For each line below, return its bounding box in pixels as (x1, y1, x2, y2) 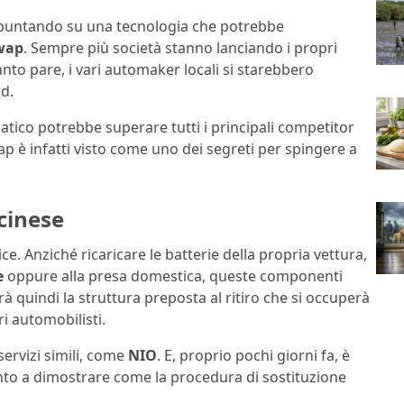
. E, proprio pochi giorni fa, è (157, 345, 350, 366)
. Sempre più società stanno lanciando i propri (23, 37, 337, 58)
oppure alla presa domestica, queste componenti (4, 266, 343, 287)
